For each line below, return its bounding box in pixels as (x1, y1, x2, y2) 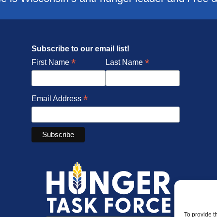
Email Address (31, 94, 83, 103)
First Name (31, 58, 71, 66)
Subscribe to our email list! (31, 44, 129, 53)
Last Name (105, 58, 145, 66)
